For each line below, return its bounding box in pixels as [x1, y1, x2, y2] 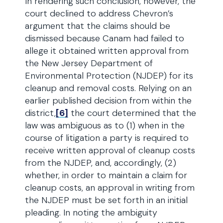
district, [25, 107, 56, 119]
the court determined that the [68, 107, 196, 119]
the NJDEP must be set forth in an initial [25, 194, 188, 206]
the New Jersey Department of [25, 57, 153, 69]
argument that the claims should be [25, 20, 170, 32]
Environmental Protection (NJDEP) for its [25, 70, 193, 82]
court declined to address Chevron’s [25, 7, 173, 19]
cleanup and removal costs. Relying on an [25, 82, 192, 94]
